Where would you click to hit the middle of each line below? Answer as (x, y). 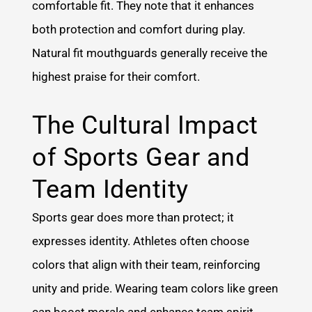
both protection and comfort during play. (139, 30)
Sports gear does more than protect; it (133, 217)
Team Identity (110, 189)
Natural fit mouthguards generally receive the (150, 53)
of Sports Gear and (141, 157)
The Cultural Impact (145, 125)
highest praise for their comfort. (116, 77)
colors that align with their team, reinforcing (147, 264)
